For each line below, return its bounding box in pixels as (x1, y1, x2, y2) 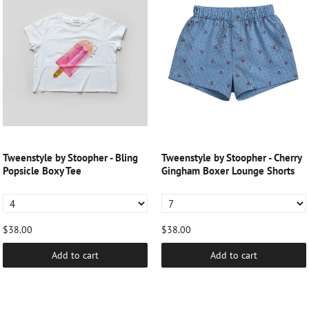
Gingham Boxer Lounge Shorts (161, 164, 295, 177)
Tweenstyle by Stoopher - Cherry (161, 151, 301, 164)
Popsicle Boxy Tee (3, 164, 81, 177)
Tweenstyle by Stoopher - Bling (3, 151, 138, 164)
